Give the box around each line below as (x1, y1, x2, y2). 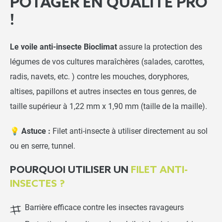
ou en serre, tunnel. (10, 142, 75, 151)
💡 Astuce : (10, 127, 51, 136)
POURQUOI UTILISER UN (10, 165, 131, 177)
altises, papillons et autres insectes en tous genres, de (10, 87, 196, 97)
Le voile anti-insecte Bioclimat (10, 43, 117, 52)
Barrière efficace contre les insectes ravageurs (25, 203, 184, 213)
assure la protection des (117, 43, 202, 52)
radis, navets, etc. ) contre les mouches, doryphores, (10, 72, 189, 82)
